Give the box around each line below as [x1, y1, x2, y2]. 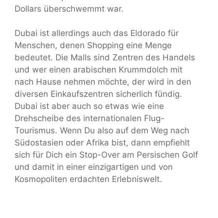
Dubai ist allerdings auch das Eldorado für [15, 28, 179, 38]
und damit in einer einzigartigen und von [15, 162, 173, 172]
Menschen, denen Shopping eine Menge [15, 40, 172, 51]
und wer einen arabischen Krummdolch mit [15, 65, 182, 75]
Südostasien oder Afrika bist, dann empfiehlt [15, 138, 190, 148]
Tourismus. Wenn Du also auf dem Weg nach [15, 126, 189, 136]
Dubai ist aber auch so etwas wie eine [15, 101, 164, 111]
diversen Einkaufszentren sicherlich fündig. [15, 89, 182, 99]
